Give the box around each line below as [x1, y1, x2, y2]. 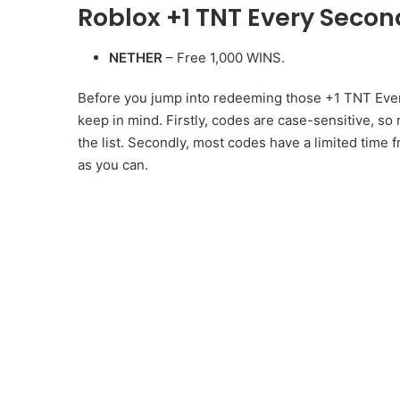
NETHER [109, 48, 162, 66]
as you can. [78, 155, 148, 173]
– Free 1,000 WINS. [162, 48, 285, 66]
